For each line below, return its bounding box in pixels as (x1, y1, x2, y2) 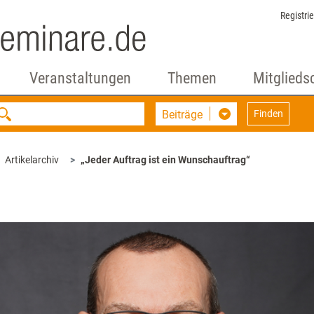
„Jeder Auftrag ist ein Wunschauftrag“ (81, 154, 250, 165)
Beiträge (162, 108, 203, 121)
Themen (167, 69, 217, 87)
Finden (254, 108, 284, 119)
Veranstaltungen (29, 69, 131, 87)
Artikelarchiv (5, 154, 59, 165)
